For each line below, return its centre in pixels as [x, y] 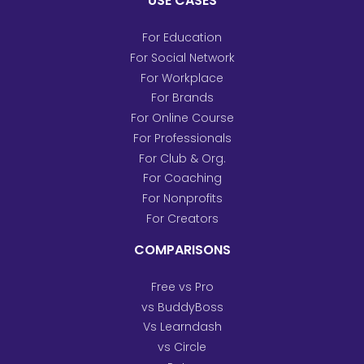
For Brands [182, 98]
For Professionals [182, 138]
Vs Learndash [182, 327]
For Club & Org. [182, 158]
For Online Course [182, 117]
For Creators [182, 218]
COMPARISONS [182, 250]
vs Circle [182, 347]
